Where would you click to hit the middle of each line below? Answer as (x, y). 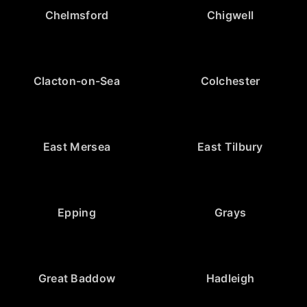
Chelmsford (77, 15)
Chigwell (230, 15)
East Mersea (77, 146)
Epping (77, 212)
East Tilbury (230, 146)
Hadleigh (230, 278)
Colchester (230, 81)
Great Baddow (77, 278)
